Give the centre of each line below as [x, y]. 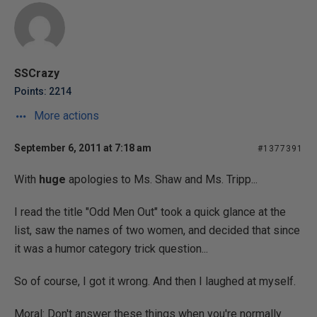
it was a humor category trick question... [111, 249]
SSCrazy [37, 73]
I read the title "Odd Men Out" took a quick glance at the [150, 212]
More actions [65, 116]
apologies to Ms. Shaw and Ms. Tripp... [162, 179]
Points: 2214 [43, 91]
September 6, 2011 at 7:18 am [83, 148]
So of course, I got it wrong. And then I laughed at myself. [155, 281]
